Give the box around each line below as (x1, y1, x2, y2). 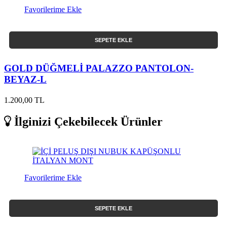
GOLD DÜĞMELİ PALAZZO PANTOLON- (4, 63, 194, 74)
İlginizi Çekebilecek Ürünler (11, 115, 163, 128)
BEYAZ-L (4, 74, 47, 85)
